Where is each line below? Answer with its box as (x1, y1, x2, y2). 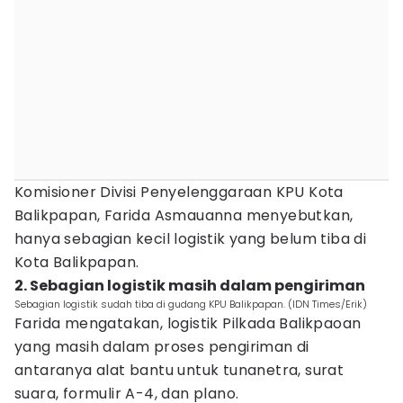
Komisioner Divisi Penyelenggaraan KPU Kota (14, 182, 344, 202)
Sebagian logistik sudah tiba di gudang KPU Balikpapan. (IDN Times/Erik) (14, 297, 367, 311)
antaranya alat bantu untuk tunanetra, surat (14, 360, 345, 381)
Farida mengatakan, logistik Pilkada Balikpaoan (14, 313, 362, 334)
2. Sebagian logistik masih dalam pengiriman (14, 275, 365, 296)
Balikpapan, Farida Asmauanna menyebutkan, (14, 205, 354, 226)
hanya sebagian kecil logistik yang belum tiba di (14, 228, 367, 249)
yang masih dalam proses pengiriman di (14, 336, 309, 357)
